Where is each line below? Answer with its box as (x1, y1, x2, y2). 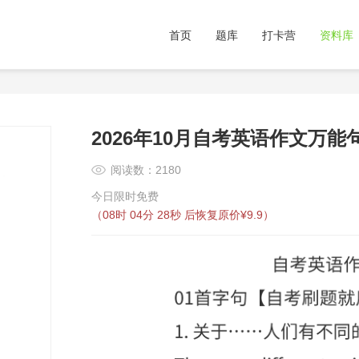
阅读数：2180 (111, 163, 181, 176)
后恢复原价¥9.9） (184, 208, 274, 221)
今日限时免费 (91, 190, 159, 203)
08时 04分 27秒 (103, 208, 184, 221)
